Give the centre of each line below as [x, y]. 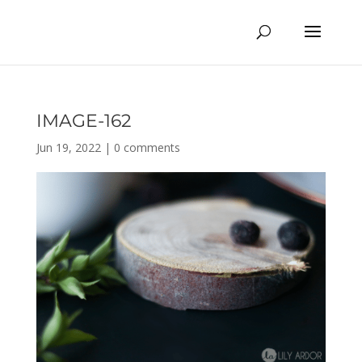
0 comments [147, 147]
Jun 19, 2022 [68, 147]
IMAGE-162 [84, 121]
